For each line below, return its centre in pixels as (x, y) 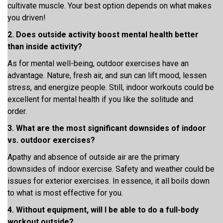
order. (18, 111)
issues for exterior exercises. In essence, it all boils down (109, 181)
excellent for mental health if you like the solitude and (100, 99)
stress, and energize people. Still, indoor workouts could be (111, 87)
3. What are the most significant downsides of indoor (107, 128)
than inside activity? (46, 47)
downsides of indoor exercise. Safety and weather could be (111, 169)
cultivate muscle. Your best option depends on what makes (110, 6)
